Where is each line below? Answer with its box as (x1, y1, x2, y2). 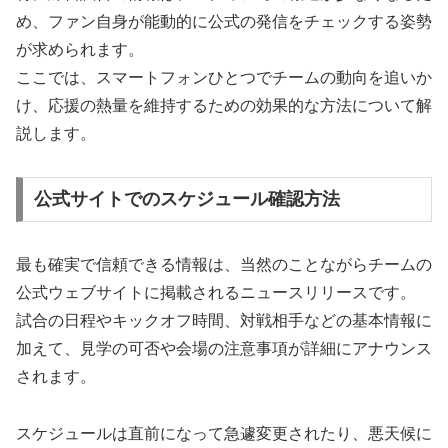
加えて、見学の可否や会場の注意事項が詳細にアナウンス (16, 340, 432, 358)
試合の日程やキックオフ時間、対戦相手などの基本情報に (16, 312, 432, 330)
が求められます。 (16, 40, 144, 58)
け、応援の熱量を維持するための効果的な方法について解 (16, 96, 432, 114)
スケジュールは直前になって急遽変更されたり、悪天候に (16, 425, 432, 443)
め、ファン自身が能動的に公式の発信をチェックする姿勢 (16, 12, 432, 30)
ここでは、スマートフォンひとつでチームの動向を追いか (16, 68, 432, 86)
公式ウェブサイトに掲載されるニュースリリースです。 (16, 284, 416, 302)
